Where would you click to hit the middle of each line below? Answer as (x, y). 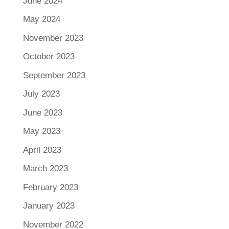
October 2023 (49, 57)
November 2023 (53, 38)
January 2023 (49, 206)
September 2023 (54, 75)
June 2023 (42, 112)
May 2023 (41, 131)
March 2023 (45, 169)
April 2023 (42, 150)
